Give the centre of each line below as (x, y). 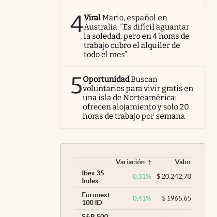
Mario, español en (135, 17)
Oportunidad (106, 79)
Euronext (96, 194)
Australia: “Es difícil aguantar (137, 27)
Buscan (144, 79)
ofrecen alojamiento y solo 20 (136, 107)
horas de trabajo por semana (134, 116)
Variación (130, 162)
